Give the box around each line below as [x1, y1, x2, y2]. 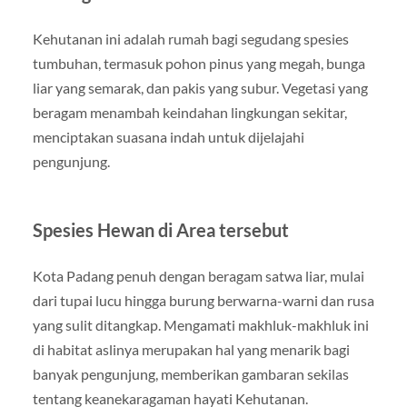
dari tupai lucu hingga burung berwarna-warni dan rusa [32, 291, 374, 309]
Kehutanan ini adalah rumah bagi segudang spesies [32, 29, 349, 47]
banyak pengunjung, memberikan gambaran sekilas [32, 364, 349, 382]
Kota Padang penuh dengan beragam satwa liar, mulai [32, 266, 364, 284]
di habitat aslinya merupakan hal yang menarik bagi [32, 340, 350, 358]
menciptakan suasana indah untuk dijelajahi [32, 127, 304, 145]
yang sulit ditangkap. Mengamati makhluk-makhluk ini [32, 315, 369, 333]
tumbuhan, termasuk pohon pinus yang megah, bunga [32, 54, 365, 72]
